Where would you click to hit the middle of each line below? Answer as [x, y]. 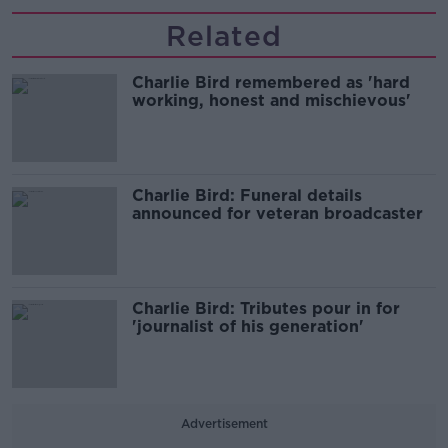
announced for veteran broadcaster [277, 213]
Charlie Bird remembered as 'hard [271, 82]
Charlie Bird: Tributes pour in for [266, 308]
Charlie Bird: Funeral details [247, 195]
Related [224, 36]
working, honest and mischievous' [271, 100]
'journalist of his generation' [248, 326]
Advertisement [224, 423]
